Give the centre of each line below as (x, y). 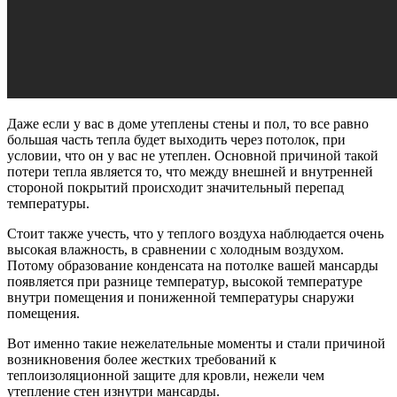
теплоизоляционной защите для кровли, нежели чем (166, 375)
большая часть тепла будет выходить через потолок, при (176, 139)
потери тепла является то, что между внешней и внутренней (190, 171)
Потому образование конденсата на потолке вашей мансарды (193, 265)
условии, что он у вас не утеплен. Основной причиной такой (193, 155)
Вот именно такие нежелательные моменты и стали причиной (196, 343)
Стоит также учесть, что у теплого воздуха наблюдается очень (195, 233)
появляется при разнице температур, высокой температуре (185, 281)
